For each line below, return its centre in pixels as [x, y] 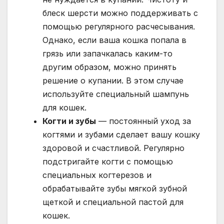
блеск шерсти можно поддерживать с [120, 13]
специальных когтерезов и [97, 175]
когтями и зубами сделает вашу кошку [121, 135]
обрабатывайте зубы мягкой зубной [115, 189]
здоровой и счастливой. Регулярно [113, 148]
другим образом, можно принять [109, 67]
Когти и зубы [69, 121]
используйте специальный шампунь [116, 94]
